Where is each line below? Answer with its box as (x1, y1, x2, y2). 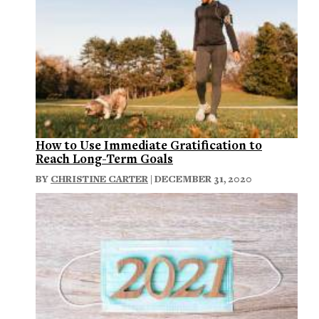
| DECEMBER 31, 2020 (148, 172, 252, 185)
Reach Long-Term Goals (36, 150, 173, 167)
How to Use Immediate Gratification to (36, 136, 262, 153)
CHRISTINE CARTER (51, 172, 148, 185)
